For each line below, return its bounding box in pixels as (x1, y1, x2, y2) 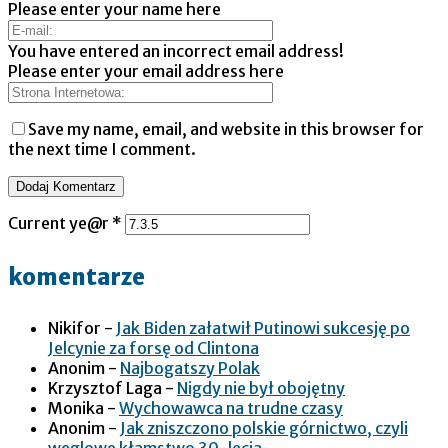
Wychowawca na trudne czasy (119, 397, 343, 418)
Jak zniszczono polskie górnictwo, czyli (120, 417, 408, 438)
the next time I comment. (8, 139, 196, 160)
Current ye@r (8, 213, 112, 234)
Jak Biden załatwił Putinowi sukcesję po (116, 317, 410, 338)
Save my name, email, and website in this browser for (28, 119, 424, 140)
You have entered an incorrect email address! (8, 41, 344, 62)
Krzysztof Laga (48, 377, 162, 398)
